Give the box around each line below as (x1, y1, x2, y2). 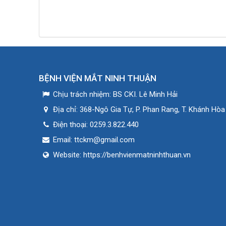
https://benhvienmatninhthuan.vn (83, 150, 191, 159)
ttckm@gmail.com (74, 135, 135, 144)
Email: (53, 135, 74, 144)
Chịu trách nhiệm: (53, 90, 113, 99)
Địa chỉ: (53, 105, 80, 114)
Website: (53, 150, 83, 159)
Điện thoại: (53, 120, 90, 129)
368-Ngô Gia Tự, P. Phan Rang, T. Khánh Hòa (80, 105, 225, 114)
